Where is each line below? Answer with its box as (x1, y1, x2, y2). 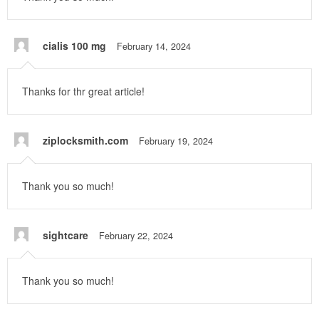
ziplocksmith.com (43, 133, 128, 148)
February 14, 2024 (117, 40, 191, 53)
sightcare (43, 228, 88, 243)
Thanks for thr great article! (22, 84, 145, 99)
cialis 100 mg (43, 38, 106, 53)
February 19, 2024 (139, 135, 213, 148)
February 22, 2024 (99, 229, 173, 243)
